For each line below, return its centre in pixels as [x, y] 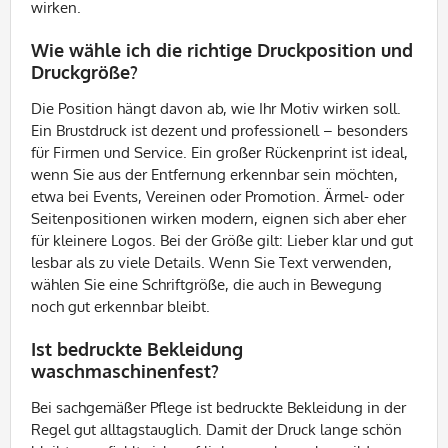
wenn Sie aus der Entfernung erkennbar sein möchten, [214, 174]
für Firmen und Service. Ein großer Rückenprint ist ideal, [219, 152]
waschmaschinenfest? [125, 371]
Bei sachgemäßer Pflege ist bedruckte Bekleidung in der [218, 407]
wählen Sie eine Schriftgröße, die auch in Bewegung [206, 284]
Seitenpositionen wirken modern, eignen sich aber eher [218, 218]
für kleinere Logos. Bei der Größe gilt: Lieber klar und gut [222, 240]
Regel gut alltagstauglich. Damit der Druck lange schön [216, 429]
